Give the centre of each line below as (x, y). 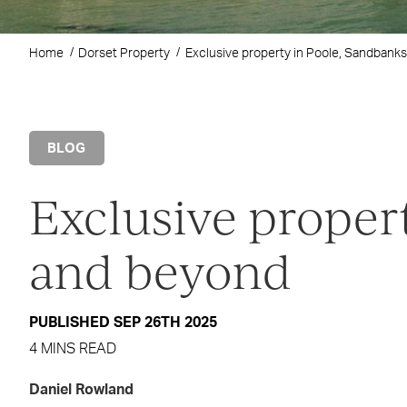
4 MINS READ (72, 348)
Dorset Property (124, 53)
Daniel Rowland (81, 390)
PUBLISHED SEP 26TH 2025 (123, 322)
